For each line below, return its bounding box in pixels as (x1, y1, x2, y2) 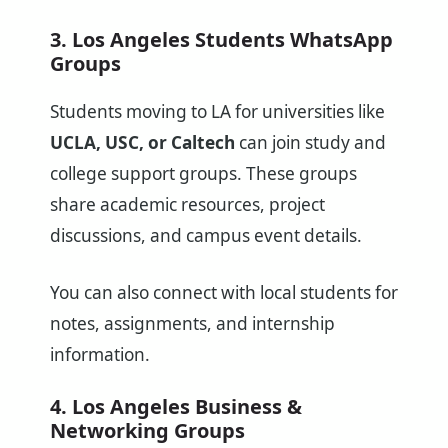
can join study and (235, 130, 386, 154)
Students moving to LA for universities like (50, 99, 385, 123)
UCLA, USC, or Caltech (50, 130, 235, 154)
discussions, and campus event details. (50, 223, 362, 247)
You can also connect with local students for (50, 280, 398, 304)
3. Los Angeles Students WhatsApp (50, 25, 393, 53)
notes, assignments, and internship (50, 311, 335, 335)
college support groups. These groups (50, 161, 357, 185)
